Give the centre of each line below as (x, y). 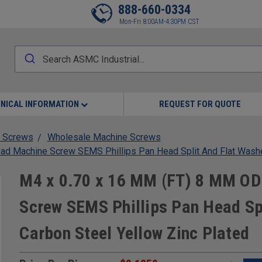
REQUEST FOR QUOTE (200, 104)
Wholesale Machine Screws (104, 137)
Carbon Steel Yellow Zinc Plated (135, 233)
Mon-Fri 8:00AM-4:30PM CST (159, 22)
